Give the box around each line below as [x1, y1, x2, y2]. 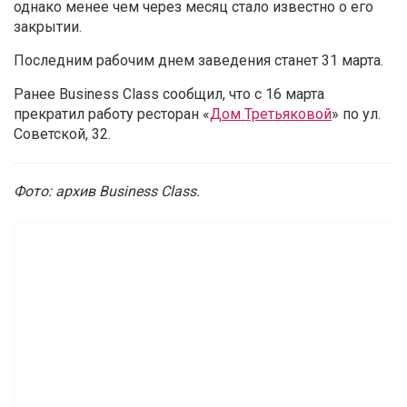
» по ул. [332, 105, 381, 124]
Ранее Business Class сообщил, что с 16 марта [14, 85, 324, 104]
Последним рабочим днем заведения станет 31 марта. [14, 52, 383, 70]
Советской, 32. [14, 125, 111, 144]
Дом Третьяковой [210, 105, 332, 124]
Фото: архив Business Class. [14, 183, 200, 201]
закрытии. [14, 18, 82, 36]
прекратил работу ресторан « [14, 105, 210, 124]
